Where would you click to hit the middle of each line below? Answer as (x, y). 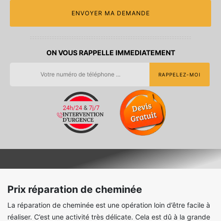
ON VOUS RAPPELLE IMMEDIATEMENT (110, 52)
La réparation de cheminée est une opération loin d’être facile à (109, 205)
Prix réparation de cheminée (75, 189)
